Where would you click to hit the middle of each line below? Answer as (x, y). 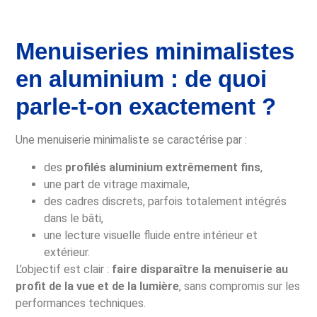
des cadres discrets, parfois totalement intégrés (166, 201)
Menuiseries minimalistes (155, 52)
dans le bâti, (74, 218)
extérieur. (67, 252)
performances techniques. (81, 303)
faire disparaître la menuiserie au (200, 269)
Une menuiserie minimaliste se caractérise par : (132, 140)
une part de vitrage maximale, (117, 184)
